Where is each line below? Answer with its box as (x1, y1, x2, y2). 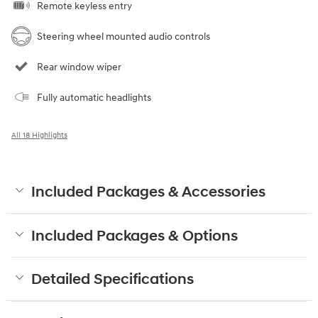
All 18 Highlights (11, 130, 67, 140)
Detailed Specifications (31, 270, 194, 289)
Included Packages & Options (31, 226, 238, 246)
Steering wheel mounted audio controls (37, 30, 210, 43)
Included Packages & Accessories (31, 182, 265, 202)
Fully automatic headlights (37, 91, 151, 104)
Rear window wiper (37, 60, 121, 73)
